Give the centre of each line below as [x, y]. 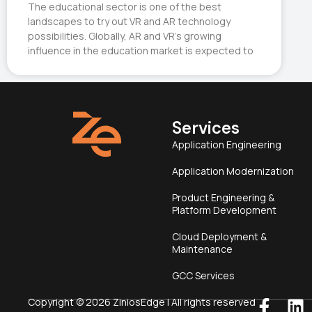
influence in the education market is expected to [141, 51]
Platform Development [224, 210]
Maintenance [202, 249]
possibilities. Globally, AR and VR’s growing [125, 36]
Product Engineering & [223, 198]
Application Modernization [233, 171]
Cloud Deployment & [219, 237]
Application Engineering [226, 145]
